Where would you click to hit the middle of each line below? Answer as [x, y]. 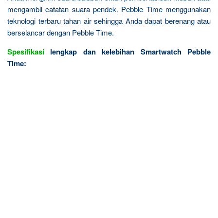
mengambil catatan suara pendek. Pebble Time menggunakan [109, 9]
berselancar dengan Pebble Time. [61, 32]
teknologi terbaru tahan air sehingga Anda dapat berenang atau [109, 21]
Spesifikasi [26, 52]
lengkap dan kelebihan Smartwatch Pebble [127, 52]
